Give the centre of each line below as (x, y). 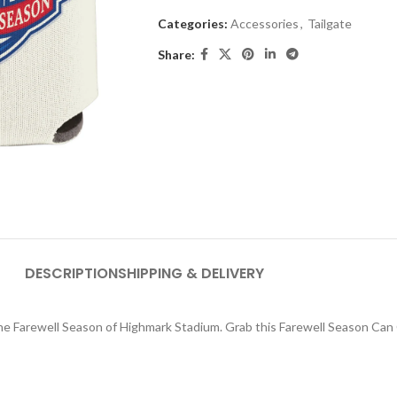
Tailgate (329, 23)
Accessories (264, 23)
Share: (176, 54)
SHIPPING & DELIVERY (191, 273)
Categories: (192, 23)
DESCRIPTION (71, 273)
